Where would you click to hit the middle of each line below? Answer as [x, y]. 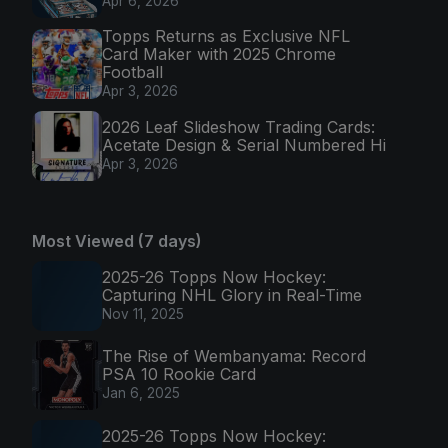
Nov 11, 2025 [143, 313]
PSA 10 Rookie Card [179, 374]
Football [132, 72]
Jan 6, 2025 [141, 393]
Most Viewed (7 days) [117, 240]
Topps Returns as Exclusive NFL [226, 36]
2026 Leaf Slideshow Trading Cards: [238, 126]
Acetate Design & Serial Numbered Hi [244, 144]
